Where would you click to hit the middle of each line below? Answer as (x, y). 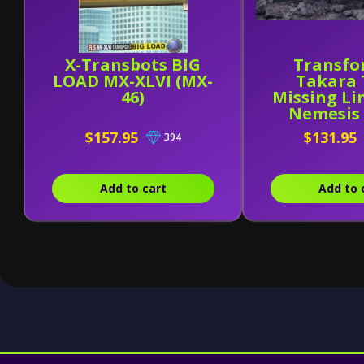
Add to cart (133, 188)
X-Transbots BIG (133, 65)
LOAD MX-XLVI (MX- (133, 81)
